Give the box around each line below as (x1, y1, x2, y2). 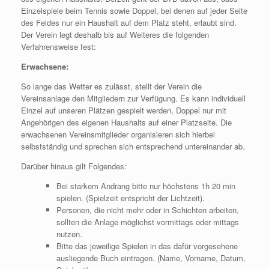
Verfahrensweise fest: (21, 41, 96, 52)
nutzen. (56, 228, 82, 240)
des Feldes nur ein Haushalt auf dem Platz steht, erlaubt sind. (21, 17, 237, 28)
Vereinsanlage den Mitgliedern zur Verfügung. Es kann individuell (21, 92, 246, 104)
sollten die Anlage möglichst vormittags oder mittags (56, 216, 239, 228)
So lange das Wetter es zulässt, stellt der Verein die (21, 80, 202, 92)
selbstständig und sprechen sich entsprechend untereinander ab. (21, 141, 245, 152)
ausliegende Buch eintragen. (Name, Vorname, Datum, (56, 252, 246, 264)
